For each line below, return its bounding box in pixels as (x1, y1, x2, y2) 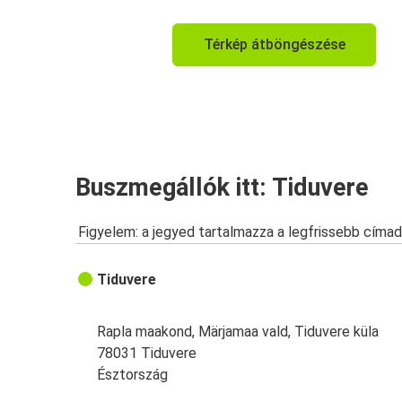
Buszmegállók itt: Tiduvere (75, 172, 369, 202)
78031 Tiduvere (97, 345, 197, 363)
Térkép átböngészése (203, 36, 345, 54)
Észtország (97, 366, 169, 384)
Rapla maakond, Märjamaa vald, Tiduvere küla (97, 323, 380, 341)
